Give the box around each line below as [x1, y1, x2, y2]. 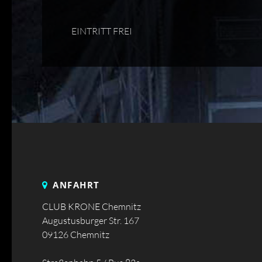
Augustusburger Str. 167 [42, 215, 139, 227]
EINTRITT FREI [71, 25, 132, 37]
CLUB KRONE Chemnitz [42, 201, 141, 213]
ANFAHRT [53, 178, 100, 191]
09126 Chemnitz [42, 229, 109, 241]
